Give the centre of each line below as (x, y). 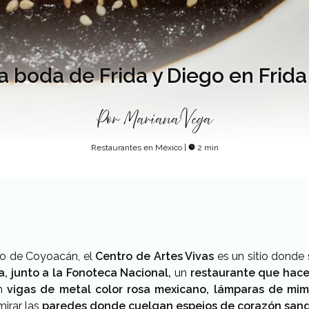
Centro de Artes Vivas (155, 256)
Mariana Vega (168, 120)
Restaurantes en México (137, 148)
